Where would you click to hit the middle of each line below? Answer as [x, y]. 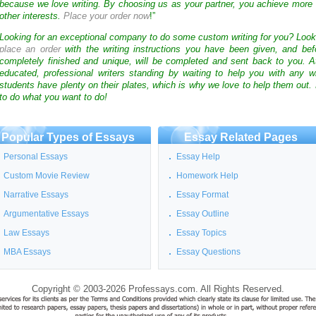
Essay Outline [203, 214]
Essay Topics [201, 233]
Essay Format [202, 195]
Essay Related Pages [241, 138]
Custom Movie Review [47, 176]
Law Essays [26, 233]
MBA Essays [27, 252]
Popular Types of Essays [68, 138]
